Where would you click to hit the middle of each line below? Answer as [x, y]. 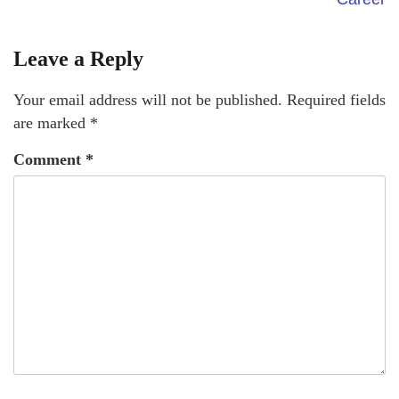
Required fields [336, 100]
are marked [52, 123]
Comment [49, 160]
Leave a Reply [78, 59]
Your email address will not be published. [148, 100]
